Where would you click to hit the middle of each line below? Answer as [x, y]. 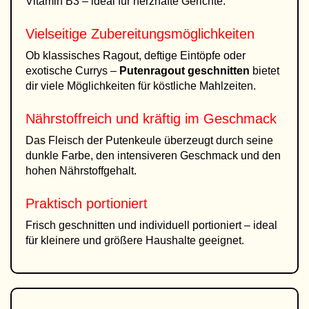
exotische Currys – [72, 71]
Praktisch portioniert [87, 203]
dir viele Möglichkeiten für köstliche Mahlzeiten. [141, 86]
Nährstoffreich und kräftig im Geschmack [151, 119]
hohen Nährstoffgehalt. [81, 171]
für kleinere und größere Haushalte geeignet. [135, 240]
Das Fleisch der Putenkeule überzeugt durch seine [149, 140]
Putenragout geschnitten [185, 71]
